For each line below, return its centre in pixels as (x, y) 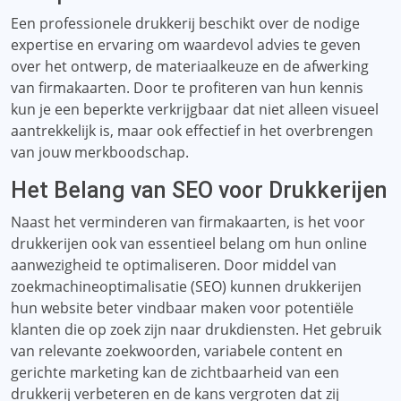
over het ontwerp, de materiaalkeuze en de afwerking (190, 66)
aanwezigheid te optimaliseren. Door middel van (174, 265)
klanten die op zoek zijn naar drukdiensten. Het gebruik (196, 329)
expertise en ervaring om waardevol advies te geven (186, 45)
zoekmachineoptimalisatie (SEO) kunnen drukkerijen (186, 286)
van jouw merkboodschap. (100, 152)
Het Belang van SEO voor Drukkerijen (199, 190)
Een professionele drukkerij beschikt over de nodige (185, 23)
